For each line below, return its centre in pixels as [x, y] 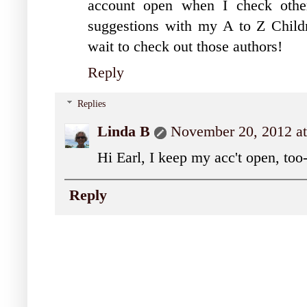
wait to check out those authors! [185, 46]
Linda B [124, 131]
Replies [92, 103]
